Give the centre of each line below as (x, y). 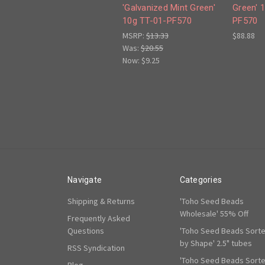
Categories (201, 180)
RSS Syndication (96, 248)
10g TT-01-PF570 (157, 21)
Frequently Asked (99, 219)
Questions (86, 231)
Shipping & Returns (101, 201)
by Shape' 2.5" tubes (216, 243)
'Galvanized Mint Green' (169, 8)
